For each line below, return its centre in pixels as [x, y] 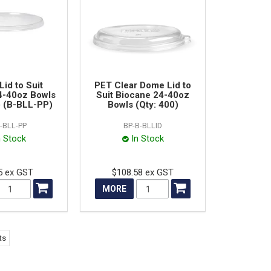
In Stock [147, 139]
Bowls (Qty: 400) [143, 105]
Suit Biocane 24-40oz [143, 95]
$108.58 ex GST [143, 173]
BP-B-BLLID [143, 126]
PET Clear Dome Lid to [143, 86]
